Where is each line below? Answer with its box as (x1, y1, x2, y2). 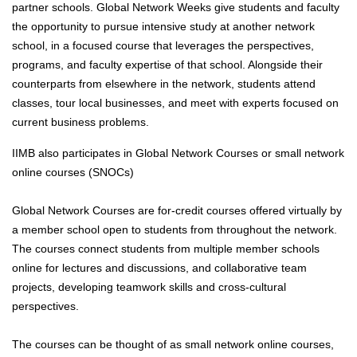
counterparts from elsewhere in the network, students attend (12, 77, 316, 91)
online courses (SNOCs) (12, 166, 134, 179)
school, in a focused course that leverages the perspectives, (12, 39, 314, 53)
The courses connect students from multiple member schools (12, 242, 320, 256)
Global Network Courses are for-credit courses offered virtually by (12, 204, 342, 218)
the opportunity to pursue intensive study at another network (12, 20, 315, 33)
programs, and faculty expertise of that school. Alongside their (12, 58, 323, 72)
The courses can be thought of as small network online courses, (12, 338, 334, 351)
